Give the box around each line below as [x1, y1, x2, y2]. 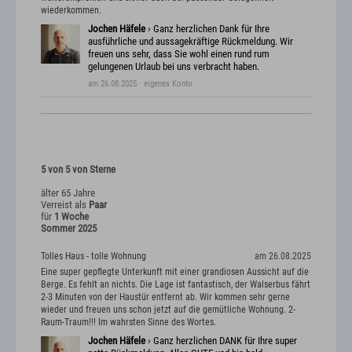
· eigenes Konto [137, 79, 192, 90]
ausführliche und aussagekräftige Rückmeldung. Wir [88, 35, 293, 48]
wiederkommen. [41, 5, 101, 16]
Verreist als [41, 199, 89, 211]
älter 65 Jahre [41, 187, 95, 200]
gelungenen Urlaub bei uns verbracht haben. [88, 60, 259, 73]
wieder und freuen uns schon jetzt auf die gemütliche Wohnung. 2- [41, 303, 295, 315]
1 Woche [54, 211, 89, 223]
